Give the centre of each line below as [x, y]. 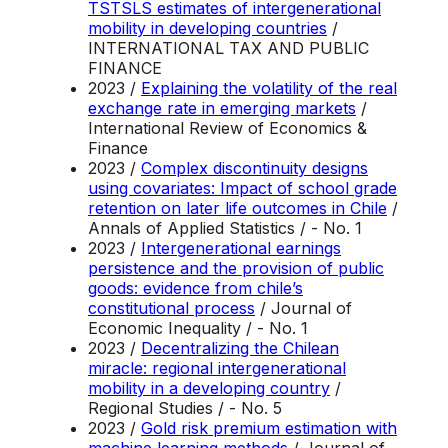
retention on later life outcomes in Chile [237, 208]
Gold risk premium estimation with [269, 428]
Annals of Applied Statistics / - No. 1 [225, 228]
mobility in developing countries [207, 28]
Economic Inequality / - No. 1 [198, 328]
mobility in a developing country [209, 388]
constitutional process [171, 308]
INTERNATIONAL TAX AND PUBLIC [228, 48]
